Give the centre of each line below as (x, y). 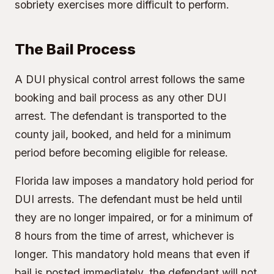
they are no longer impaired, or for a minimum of (134, 217)
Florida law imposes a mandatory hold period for (134, 181)
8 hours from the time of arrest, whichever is (124, 236)
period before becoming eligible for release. (121, 153)
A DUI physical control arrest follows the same (130, 79)
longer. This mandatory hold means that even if (132, 254)
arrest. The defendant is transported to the (120, 116)
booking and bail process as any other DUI (120, 98)
